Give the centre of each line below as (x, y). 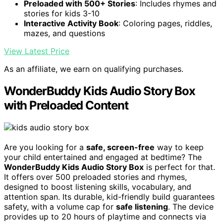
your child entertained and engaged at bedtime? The (103, 157)
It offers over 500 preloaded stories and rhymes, (95, 177)
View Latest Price (37, 51)
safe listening (142, 207)
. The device (191, 207)
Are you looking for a (45, 147)
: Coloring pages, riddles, (165, 24)
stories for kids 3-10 (62, 14)
